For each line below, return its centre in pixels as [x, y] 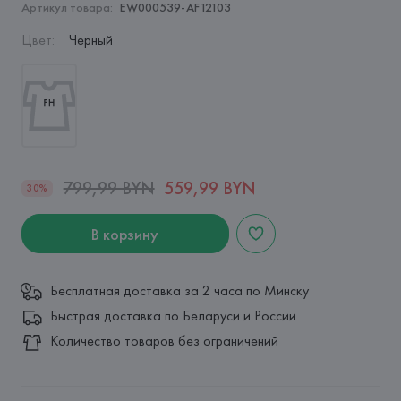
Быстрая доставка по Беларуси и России [173, 316]
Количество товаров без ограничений [164, 341]
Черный [90, 40]
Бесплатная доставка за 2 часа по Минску [179, 290]
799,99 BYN [109, 188]
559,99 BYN [209, 188]
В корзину [125, 234]
